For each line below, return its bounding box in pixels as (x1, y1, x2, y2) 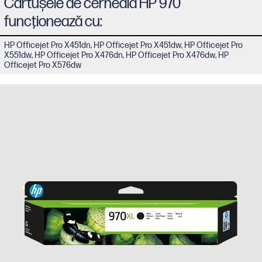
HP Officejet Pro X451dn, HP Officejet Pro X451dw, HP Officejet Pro (4, 40, 243, 50)
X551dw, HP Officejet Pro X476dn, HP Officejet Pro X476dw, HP (4, 50, 229, 60)
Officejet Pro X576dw (4, 60, 82, 70)
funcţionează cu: (4, 12, 103, 31)
